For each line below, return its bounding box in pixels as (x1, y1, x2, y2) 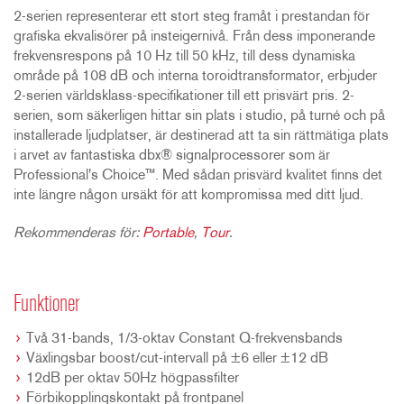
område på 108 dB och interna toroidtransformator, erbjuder (14, 69, 377, 84)
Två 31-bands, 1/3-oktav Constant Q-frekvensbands (26, 331, 343, 346)
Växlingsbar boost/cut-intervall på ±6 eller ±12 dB (26, 351, 328, 366)
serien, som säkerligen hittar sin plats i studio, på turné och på (14, 108, 385, 124)
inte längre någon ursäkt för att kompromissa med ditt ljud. (14, 188, 363, 203)
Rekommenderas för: (14, 225, 142, 241)
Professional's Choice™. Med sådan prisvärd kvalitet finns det (14, 168, 382, 183)
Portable (142, 225, 194, 241)
